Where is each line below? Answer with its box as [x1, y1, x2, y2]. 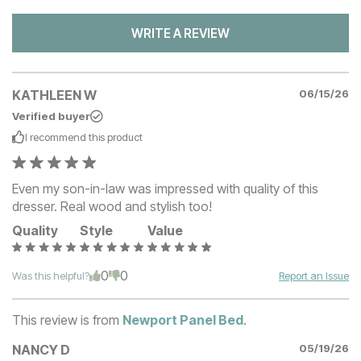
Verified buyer [12, 110, 90, 123]
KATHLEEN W [12, 87, 97, 104]
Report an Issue [279, 269, 349, 283]
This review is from [12, 311, 119, 328]
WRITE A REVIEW [131, 25, 230, 41]
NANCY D [12, 341, 70, 358]
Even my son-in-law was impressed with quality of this [12, 180, 318, 197]
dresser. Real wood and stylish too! [12, 198, 212, 215]
